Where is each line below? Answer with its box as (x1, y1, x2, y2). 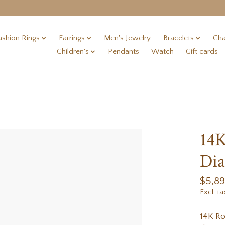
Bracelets (163, 34, 194, 43)
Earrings (58, 34, 85, 43)
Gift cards (186, 47, 218, 56)
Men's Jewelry (104, 34, 151, 43)
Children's (56, 47, 89, 56)
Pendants (108, 47, 140, 56)
